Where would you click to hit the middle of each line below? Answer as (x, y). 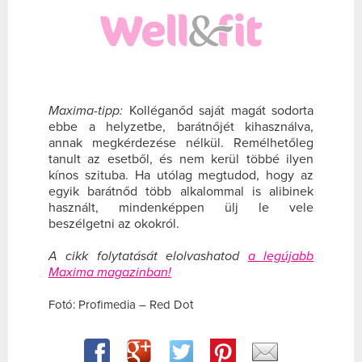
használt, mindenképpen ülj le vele (181, 207)
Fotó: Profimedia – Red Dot (121, 304)
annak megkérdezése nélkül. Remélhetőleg (181, 143)
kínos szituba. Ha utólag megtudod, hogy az (181, 175)
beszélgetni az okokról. (114, 223)
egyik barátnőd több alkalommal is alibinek (181, 191)
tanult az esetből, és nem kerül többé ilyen (181, 159)
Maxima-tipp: (86, 110)
